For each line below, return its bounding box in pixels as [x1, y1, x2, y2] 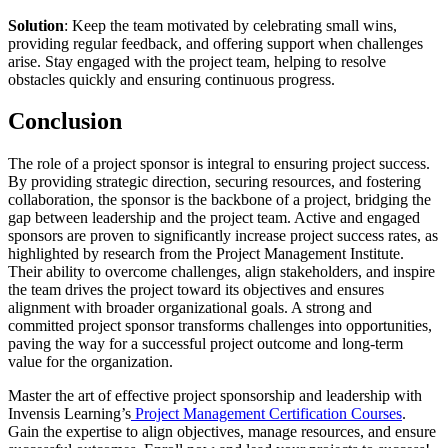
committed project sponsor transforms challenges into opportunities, [8, 317, 432, 335]
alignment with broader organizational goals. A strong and [8, 299, 372, 317]
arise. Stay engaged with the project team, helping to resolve [8, 52, 386, 70]
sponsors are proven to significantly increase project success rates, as [8, 227, 438, 245]
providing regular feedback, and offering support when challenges [8, 34, 423, 52]
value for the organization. [8, 353, 173, 371]
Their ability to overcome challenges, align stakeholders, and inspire [8, 263, 435, 281]
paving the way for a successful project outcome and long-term [8, 335, 403, 353]
